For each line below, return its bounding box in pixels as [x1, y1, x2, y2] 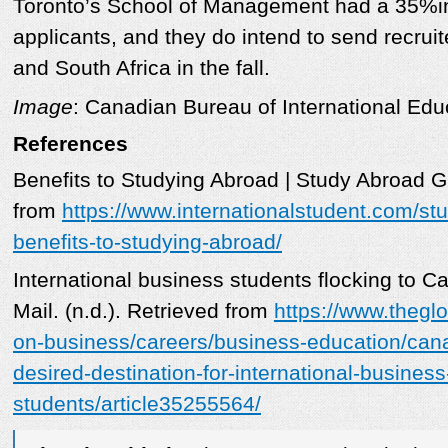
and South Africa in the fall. [13, 56, 270, 81]
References [13, 131, 128, 156]
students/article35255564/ [13, 392, 261, 417]
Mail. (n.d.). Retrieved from [13, 299, 274, 324]
